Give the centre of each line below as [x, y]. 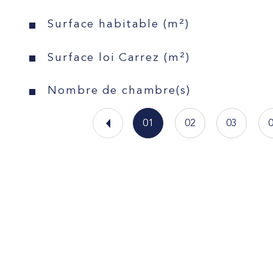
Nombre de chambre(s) [119, 91]
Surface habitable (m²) [119, 25]
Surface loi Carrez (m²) [119, 58]
